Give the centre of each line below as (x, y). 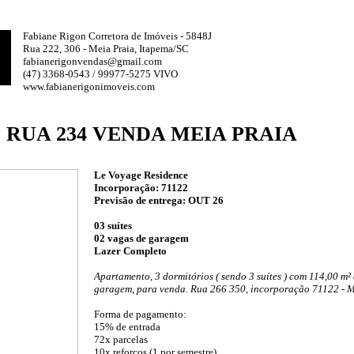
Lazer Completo (130, 250)
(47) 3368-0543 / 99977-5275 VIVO (100, 74)
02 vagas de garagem (141, 238)
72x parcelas (121, 339)
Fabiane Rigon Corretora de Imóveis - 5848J (117, 36)
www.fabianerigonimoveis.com (89, 87)
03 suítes (113, 225)
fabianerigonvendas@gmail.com (92, 61)
